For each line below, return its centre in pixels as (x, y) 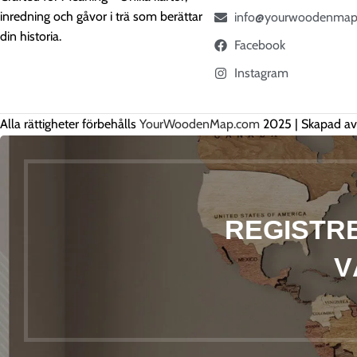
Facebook (259, 45)
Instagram (261, 73)
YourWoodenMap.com (200, 124)
